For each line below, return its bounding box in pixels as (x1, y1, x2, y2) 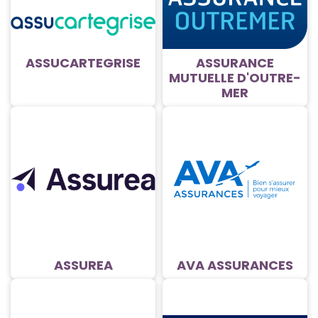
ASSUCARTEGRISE (26, 54, 141, 72)
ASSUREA (53, 256, 113, 275)
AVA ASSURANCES (177, 256, 293, 275)
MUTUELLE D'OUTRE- (169, 69, 301, 87)
